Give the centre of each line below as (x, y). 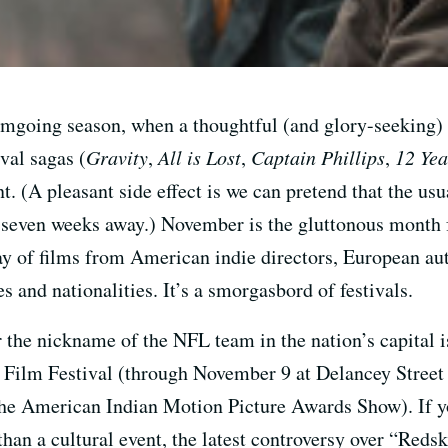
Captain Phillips (318, 156)
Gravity (117, 156)
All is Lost (199, 156)
